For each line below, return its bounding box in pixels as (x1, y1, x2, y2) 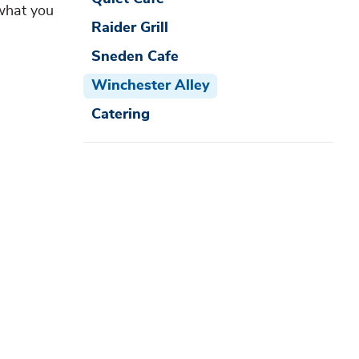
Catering (91, 107, 150, 122)
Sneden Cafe (91, 49, 179, 64)
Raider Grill (91, 20, 168, 35)
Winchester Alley (91, 78, 210, 93)
